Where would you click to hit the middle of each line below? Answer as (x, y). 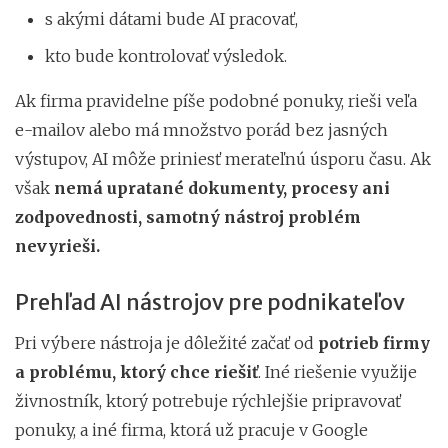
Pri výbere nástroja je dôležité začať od (164, 342)
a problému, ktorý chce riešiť (136, 371)
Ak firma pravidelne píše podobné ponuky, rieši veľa (216, 100)
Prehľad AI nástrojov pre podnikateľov (210, 302)
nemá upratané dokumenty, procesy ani (222, 187)
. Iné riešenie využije (337, 371)
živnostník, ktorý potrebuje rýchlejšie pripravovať (208, 400)
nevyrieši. (57, 245)
